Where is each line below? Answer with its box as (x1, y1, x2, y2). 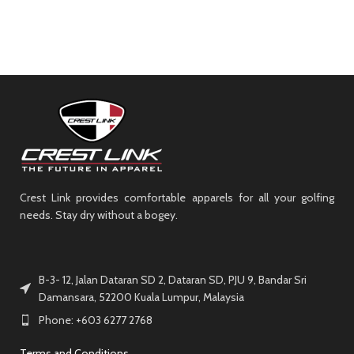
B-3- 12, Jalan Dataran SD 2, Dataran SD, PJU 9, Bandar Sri (39, 272, 307, 287)
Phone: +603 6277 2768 (39, 312, 153, 327)
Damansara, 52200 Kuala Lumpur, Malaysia (39, 289, 244, 304)
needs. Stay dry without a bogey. (20, 207, 178, 222)
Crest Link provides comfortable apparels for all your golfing (20, 190, 334, 205)
